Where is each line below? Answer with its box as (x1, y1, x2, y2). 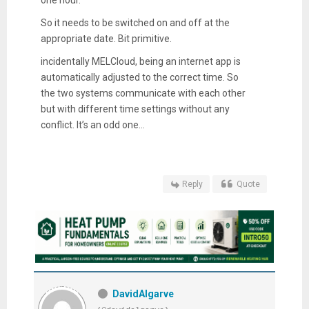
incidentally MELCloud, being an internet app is (40, 55, 241, 67)
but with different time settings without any (40, 103, 230, 114)
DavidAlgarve (112, 288, 175, 300)
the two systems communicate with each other (40, 87, 246, 99)
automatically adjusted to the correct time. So (40, 71, 239, 83)
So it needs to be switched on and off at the (40, 17, 230, 28)
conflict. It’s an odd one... (40, 119, 145, 130)
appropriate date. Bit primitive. (40, 32, 172, 44)
